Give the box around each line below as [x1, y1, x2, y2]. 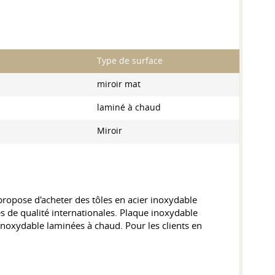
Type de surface [97, 55, 163, 66]
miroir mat [97, 79, 141, 90]
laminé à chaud [97, 102, 161, 113]
